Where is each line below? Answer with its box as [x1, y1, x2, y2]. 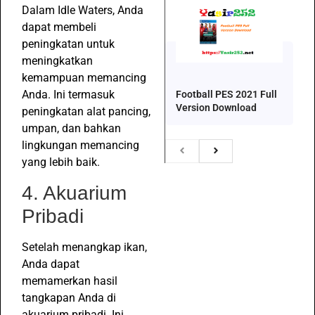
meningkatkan [22, 54, 93, 68]
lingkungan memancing [22, 139, 139, 153]
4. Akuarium [22, 181, 127, 204]
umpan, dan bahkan [22, 122, 121, 136]
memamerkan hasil [22, 274, 117, 288]
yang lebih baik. [22, 155, 100, 169]
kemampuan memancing [22, 71, 146, 85]
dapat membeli [22, 20, 96, 34]
